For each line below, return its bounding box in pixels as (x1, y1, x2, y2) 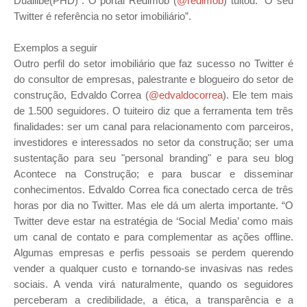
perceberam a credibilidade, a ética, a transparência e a (14, 294, 293, 306)
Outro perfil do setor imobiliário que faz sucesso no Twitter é (14, 58, 293, 69)
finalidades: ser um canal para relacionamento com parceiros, (14, 121, 293, 132)
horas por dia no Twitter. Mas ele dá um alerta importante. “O (14, 199, 293, 211)
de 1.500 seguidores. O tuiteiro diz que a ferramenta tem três (14, 105, 293, 116)
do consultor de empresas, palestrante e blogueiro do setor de (14, 73, 293, 85)
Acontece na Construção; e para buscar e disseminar (14, 168, 293, 180)
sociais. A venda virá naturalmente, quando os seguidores (14, 278, 293, 290)
